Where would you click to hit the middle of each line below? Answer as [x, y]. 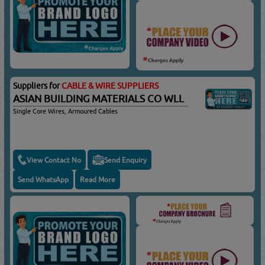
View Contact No [54, 160]
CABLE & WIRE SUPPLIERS [110, 86]
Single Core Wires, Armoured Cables [66, 111]
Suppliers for [38, 86]
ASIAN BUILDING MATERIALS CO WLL [99, 99]
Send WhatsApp [43, 180]
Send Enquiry [126, 160]
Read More [98, 180]
